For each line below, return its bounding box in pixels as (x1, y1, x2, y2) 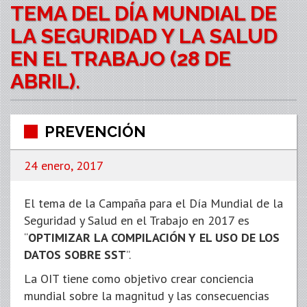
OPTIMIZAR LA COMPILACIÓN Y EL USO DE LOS (28, 230, 280, 245)
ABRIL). (10, 69, 80, 93)
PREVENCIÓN (45, 123, 146, 140)
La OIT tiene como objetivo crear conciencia (24, 271, 254, 286)
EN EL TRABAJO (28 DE (10, 47, 231, 71)
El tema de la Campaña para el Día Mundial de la (24, 195, 283, 211)
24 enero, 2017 (24, 158, 103, 173)
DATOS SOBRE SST (24, 247, 126, 262)
